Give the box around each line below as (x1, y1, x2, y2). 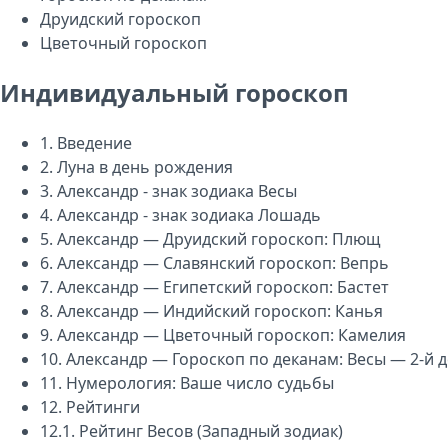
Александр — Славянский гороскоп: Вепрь (57, 251, 389, 274)
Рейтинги (66, 395, 140, 418)
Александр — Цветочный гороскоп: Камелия (57, 323, 406, 346)
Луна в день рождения (57, 155, 233, 178)
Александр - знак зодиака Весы (57, 179, 297, 202)
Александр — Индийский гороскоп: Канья (57, 299, 383, 322)
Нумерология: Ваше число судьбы (66, 371, 334, 394)
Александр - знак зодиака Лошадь (57, 203, 321, 226)
